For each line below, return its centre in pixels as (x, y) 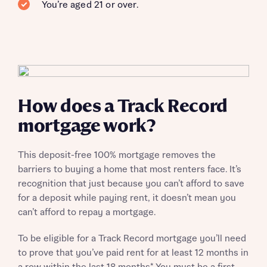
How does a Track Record (123, 107)
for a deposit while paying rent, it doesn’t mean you (127, 198)
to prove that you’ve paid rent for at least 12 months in (133, 253)
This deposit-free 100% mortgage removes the (117, 155)
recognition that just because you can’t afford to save (131, 184)
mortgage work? (87, 126)
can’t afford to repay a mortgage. (87, 212)
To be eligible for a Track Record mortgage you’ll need (132, 239)
